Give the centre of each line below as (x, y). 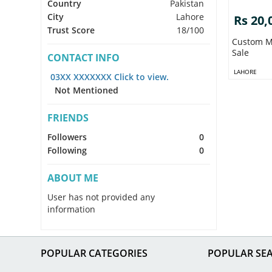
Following (67, 150)
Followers (67, 137)
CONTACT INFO (84, 57)
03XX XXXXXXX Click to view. (110, 76)
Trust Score (71, 30)
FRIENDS (68, 117)
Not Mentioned (83, 90)
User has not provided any (101, 197)
